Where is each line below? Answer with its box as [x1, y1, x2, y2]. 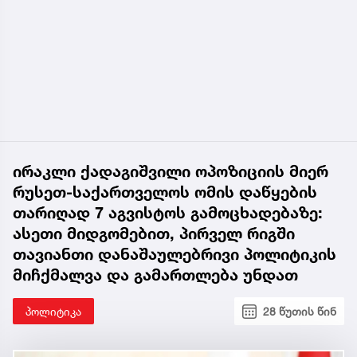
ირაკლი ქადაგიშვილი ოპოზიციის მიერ [13, 162, 328, 182]
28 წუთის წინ [263, 304, 336, 319]
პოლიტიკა [25, 304, 81, 319]
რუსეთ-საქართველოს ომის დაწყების [13, 182, 317, 202]
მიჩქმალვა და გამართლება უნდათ [13, 265, 298, 285]
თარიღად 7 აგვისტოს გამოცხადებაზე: [13, 203, 323, 223]
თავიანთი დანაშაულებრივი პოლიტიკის [13, 245, 336, 265]
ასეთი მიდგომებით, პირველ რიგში [13, 224, 295, 244]
